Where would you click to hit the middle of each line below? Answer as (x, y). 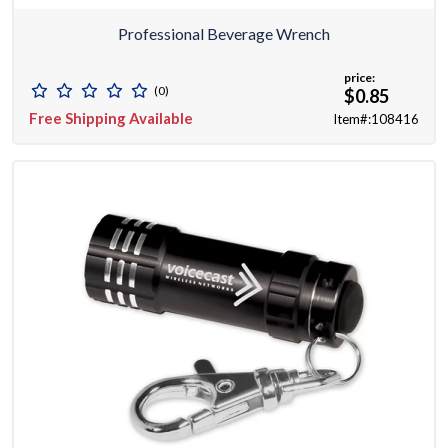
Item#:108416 (376, 119)
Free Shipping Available (111, 118)
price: (359, 78)
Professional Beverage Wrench (224, 34)
